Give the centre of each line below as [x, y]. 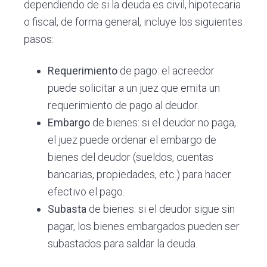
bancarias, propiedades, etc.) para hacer [140, 175]
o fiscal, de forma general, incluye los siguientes [133, 21]
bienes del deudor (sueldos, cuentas [131, 157]
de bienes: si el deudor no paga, [163, 123]
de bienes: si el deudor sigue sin [161, 209]
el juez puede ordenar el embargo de [132, 140]
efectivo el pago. [86, 192]
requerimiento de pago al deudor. [124, 105]
